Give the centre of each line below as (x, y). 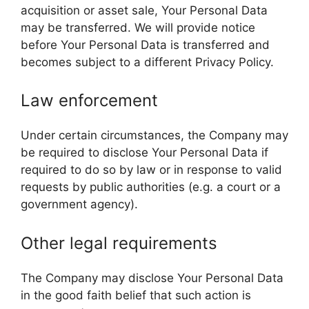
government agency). (79, 204)
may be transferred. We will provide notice (138, 27)
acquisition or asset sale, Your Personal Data (144, 10)
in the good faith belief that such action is (136, 295)
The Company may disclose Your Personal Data (152, 278)
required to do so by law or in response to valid (151, 170)
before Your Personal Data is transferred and (145, 44)
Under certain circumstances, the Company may (154, 135)
